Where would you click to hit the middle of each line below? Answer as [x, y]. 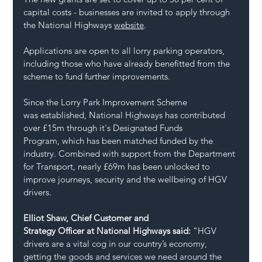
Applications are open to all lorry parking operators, [125, 50]
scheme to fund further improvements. [98, 76]
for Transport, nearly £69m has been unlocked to [118, 166]
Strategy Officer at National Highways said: [108, 230]
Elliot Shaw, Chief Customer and [87, 218]
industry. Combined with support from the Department [131, 153]
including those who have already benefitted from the [128, 63]
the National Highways [69, 25]
